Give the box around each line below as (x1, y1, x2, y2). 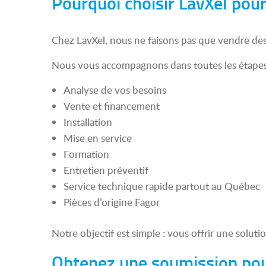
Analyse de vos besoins (64, 83, 166, 97)
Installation (64, 115, 112, 129)
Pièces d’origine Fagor (64, 195, 160, 209)
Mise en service (64, 131, 132, 145)
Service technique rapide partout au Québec (64, 179, 260, 193)
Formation (64, 147, 109, 161)
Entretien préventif (64, 163, 148, 177)
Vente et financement (64, 99, 160, 113)
